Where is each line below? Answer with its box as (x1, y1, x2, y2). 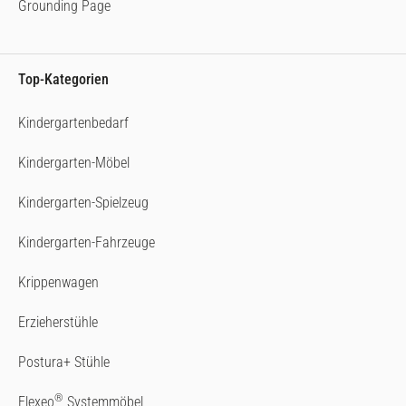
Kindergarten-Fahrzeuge (18, 233, 155, 251)
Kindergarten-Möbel (18, 153, 130, 171)
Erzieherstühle (18, 313, 98, 331)
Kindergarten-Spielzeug (18, 193, 149, 211)
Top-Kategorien (18, 70, 109, 88)
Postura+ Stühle (18, 353, 110, 371)
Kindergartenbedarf (18, 113, 129, 131)
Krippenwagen (18, 273, 99, 291)
